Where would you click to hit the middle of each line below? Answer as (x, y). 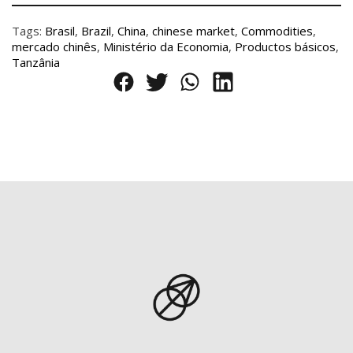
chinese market (193, 31)
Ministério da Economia (166, 47)
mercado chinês (54, 47)
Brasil (60, 31)
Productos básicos (285, 47)
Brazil (96, 31)
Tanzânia (36, 63)
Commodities (277, 31)
